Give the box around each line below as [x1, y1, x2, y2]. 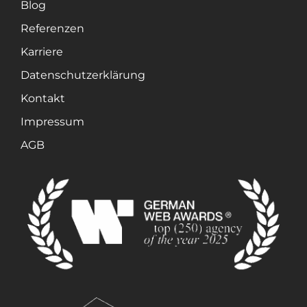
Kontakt [21, 91, 65, 105]
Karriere [21, 45, 63, 58]
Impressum [21, 114, 84, 128]
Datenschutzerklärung [21, 68, 145, 82]
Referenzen [21, 21, 84, 35]
